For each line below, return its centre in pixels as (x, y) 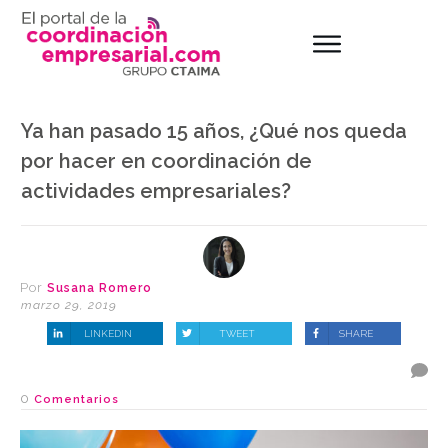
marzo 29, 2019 (69, 304)
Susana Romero (99, 287)
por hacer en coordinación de (166, 160)
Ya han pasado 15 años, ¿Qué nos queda (214, 130)
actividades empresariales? (156, 190)
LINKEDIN (107, 333)
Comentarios (76, 400)
